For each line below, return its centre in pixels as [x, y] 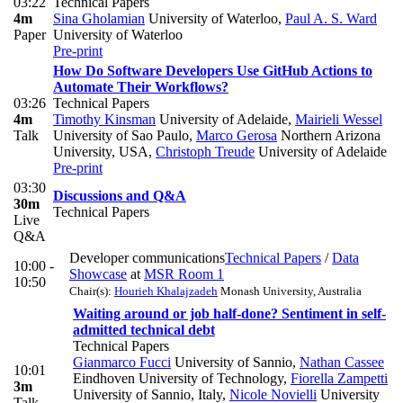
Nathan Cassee [342, 362]
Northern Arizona [329, 135]
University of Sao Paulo [121, 135]
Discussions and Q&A [120, 195]
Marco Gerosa [237, 135]
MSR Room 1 [184, 273]
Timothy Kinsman [104, 119]
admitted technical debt [144, 329]
